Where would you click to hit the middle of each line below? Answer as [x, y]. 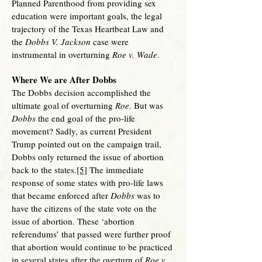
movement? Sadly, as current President [82, 131]
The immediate [116, 170]
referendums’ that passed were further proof [91, 234]
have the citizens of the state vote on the [84, 208]
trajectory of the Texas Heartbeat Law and [88, 29]
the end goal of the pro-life [85, 118]
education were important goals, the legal [87, 16]
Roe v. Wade [135, 54]
